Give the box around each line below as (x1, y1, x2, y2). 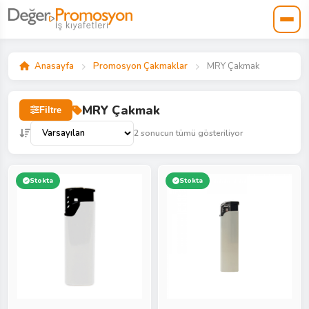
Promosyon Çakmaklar (93, 60, 188, 72)
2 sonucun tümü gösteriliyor (134, 127, 243, 139)
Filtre (39, 105, 61, 115)
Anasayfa (34, 60, 74, 72)
